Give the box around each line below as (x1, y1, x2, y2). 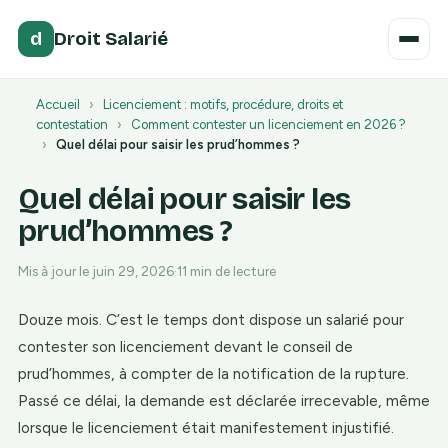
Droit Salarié (54, 27, 168, 50)
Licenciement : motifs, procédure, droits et (103, 97, 343, 112)
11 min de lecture (177, 263, 276, 279)
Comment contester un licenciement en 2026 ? (131, 117, 406, 132)
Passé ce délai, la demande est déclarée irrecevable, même (18, 391, 430, 410)
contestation (36, 117, 108, 132)
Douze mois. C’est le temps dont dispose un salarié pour (18, 310, 404, 329)
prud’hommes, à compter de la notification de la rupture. (18, 364, 409, 383)
